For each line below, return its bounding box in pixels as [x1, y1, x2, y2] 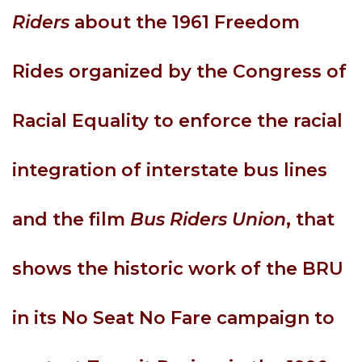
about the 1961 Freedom [69, 11, 300, 33]
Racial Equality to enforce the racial [12, 110, 343, 132]
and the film [12, 208, 130, 230]
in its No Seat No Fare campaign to [12, 307, 335, 329]
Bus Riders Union [130, 208, 286, 230]
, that [286, 208, 335, 230]
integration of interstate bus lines [12, 159, 327, 181]
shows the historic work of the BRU [12, 258, 343, 280]
